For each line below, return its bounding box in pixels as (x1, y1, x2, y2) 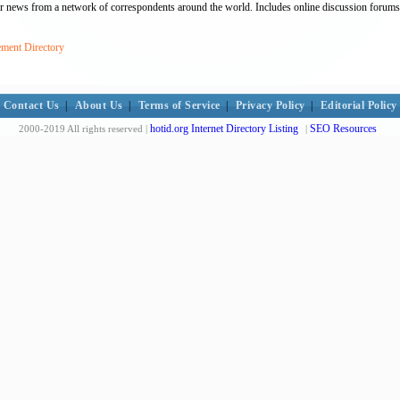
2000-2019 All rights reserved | (19, 123, 150, 134)
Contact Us (3, 99, 60, 112)
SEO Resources (310, 122, 377, 135)
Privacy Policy (235, 99, 305, 112)
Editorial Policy (320, 99, 397, 112)
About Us (74, 99, 123, 112)
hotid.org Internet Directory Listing (150, 122, 298, 135)
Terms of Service (137, 99, 221, 112)
